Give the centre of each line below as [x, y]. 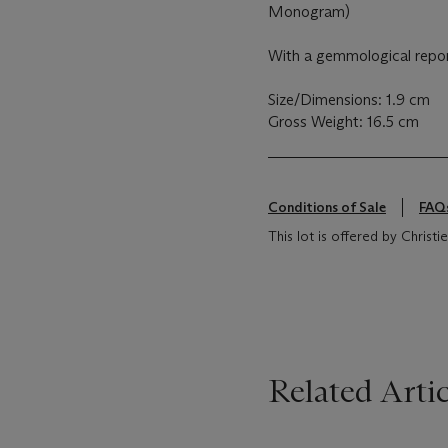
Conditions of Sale [327, 207]
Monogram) [309, 11]
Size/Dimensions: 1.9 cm [349, 99]
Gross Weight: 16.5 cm [343, 121]
